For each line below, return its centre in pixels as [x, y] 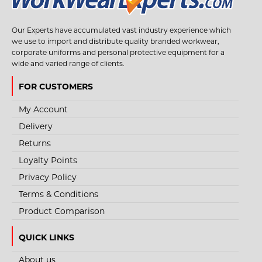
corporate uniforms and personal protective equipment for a [118, 53]
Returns [35, 143]
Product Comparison [62, 211]
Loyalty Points [48, 160]
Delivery [36, 126]
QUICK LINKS [46, 237]
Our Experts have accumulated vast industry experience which [121, 30]
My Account [43, 109]
